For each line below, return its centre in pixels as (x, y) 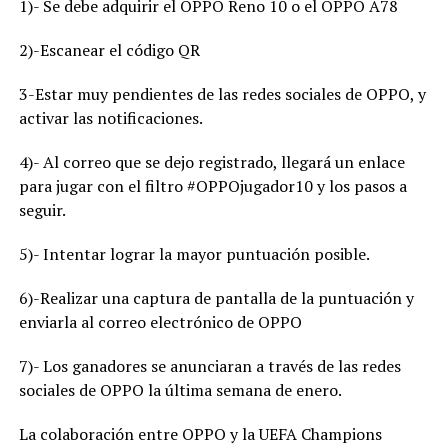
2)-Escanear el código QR (109, 50)
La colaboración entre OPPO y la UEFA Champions (200, 434)
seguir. (42, 210)
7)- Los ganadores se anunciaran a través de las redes (209, 366)
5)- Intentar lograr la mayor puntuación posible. (194, 254)
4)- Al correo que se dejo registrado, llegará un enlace (211, 162)
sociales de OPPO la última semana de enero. (180, 390)
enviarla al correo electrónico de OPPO (160, 322)
